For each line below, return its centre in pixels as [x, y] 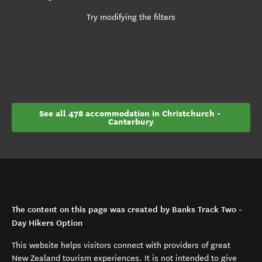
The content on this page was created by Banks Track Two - [127, 209]
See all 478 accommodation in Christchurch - [131, 113]
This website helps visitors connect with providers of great [121, 245]
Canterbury [131, 122]
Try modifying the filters [131, 17]
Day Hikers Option [47, 223]
